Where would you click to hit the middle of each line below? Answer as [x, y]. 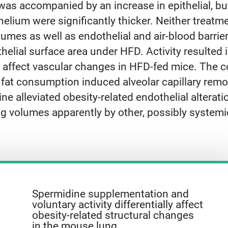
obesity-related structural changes [113, 215]
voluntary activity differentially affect [118, 204]
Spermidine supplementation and [111, 194]
